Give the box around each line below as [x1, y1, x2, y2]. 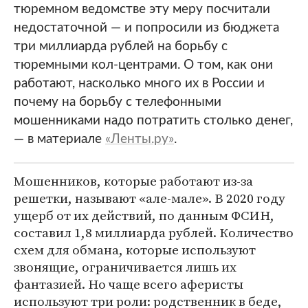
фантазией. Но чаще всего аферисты [14, 275, 243, 293]
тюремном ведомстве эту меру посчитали [14, 3, 270, 16]
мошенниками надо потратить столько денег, [14, 114, 293, 127]
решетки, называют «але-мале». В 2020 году [14, 189, 285, 207]
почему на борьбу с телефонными [14, 96, 221, 109]
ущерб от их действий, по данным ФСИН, [14, 206, 274, 224]
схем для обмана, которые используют [14, 241, 256, 258]
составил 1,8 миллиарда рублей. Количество [14, 223, 294, 241]
